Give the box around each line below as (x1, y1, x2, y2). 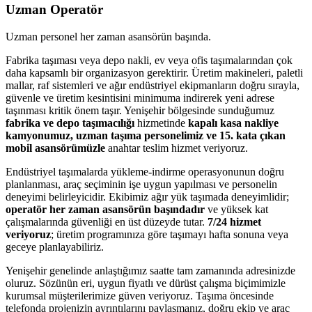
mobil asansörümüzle (6, 142, 105, 154)
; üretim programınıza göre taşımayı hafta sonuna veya (51, 228, 288, 240)
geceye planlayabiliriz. (6, 241, 104, 253)
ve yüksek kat (205, 203, 268, 215)
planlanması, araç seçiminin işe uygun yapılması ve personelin (6, 178, 277, 190)
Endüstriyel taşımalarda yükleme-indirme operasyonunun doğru (6, 166, 284, 178)
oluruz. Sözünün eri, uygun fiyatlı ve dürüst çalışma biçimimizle (6, 277, 286, 289)
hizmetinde (134, 117, 188, 129)
